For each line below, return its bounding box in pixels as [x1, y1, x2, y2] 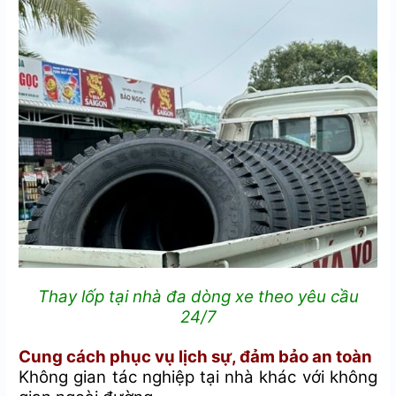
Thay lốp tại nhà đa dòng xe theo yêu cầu [37, 286, 359, 308]
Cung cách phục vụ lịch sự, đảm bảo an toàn [19, 346, 373, 368]
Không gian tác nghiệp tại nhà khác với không [19, 367, 377, 388]
